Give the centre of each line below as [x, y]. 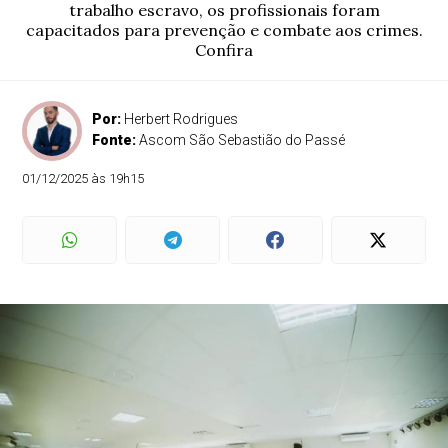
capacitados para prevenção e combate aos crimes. [224, 30]
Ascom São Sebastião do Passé [242, 140]
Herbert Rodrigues [181, 119]
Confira [224, 50]
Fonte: [116, 140]
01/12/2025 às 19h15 [83, 178]
